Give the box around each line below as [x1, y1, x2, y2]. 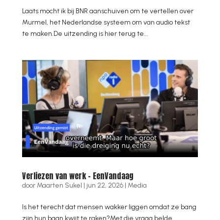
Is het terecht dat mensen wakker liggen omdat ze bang [22, 203, 196, 212]
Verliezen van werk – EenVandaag [22, 170, 134, 182]
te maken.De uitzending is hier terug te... [22, 29, 148, 38]
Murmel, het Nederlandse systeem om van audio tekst [22, 18, 190, 27]
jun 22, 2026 [86, 181, 123, 190]
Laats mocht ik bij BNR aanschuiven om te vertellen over [22, 6, 193, 15]
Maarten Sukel [36, 181, 82, 190]
